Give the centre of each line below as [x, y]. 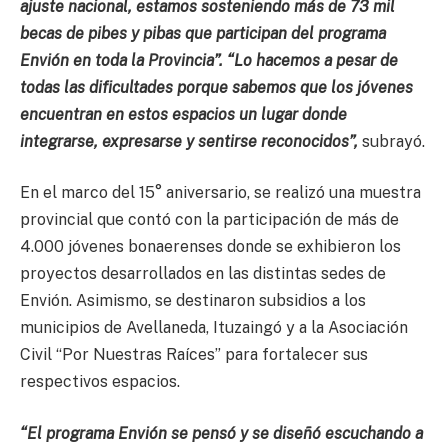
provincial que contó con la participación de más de [209, 220]
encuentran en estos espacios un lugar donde [183, 114]
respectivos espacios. [100, 382]
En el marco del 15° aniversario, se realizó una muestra [220, 193]
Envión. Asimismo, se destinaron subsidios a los [193, 301]
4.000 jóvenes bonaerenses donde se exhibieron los [210, 247]
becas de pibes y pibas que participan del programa [203, 33]
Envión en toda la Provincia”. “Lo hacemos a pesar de [209, 60]
